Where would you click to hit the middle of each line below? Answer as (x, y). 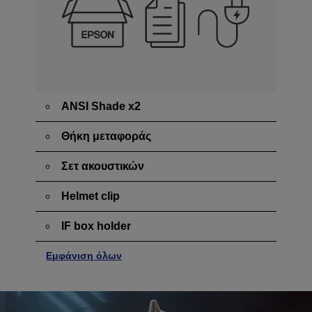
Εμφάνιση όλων (84, 256)
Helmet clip (91, 196)
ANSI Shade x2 (101, 107)
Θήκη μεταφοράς (106, 136)
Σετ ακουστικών (103, 166)
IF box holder (96, 226)
